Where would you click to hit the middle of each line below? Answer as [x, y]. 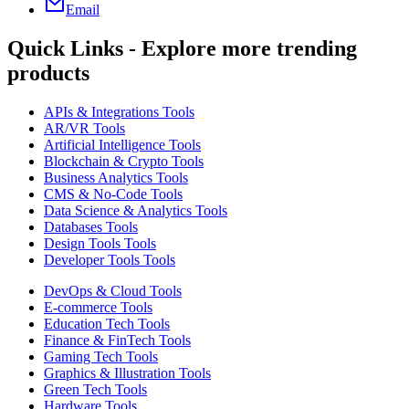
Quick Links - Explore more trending [182, 48]
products [48, 73]
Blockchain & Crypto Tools [124, 161]
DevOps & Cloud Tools [113, 290]
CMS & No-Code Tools [113, 194]
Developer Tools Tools [110, 259]
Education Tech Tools [107, 323]
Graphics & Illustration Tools [127, 372]
